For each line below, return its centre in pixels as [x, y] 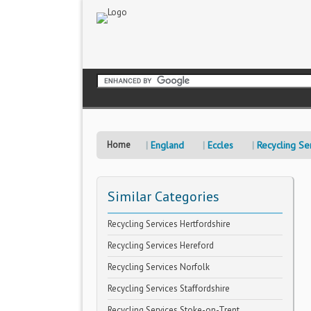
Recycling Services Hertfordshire [169, 224]
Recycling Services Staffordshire [169, 288]
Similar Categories [163, 196]
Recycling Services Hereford [161, 245]
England [167, 145]
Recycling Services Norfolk [159, 267]
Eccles [220, 145]
